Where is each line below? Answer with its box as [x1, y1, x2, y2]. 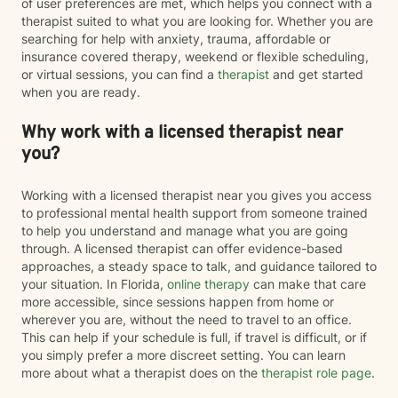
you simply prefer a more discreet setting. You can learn [21, 347, 346, 362]
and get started [269, 67, 363, 82]
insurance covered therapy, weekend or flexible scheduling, [21, 49, 369, 64]
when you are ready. [21, 84, 140, 99]
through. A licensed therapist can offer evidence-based [21, 241, 343, 256]
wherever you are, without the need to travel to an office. [21, 312, 352, 327]
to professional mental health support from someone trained [21, 205, 368, 220]
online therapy [163, 276, 250, 291]
